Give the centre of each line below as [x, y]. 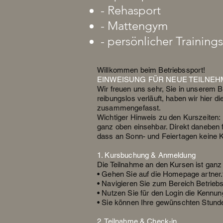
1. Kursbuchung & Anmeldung [146, 155]
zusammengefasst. [129, 108]
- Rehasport [131, 10]
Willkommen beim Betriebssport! [151, 70]
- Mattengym [134, 26]
